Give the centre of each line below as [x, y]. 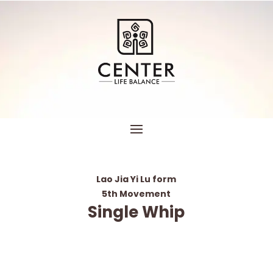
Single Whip [136, 212]
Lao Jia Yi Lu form [136, 179]
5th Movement [136, 194]
